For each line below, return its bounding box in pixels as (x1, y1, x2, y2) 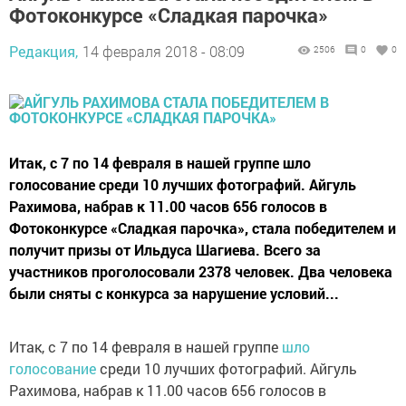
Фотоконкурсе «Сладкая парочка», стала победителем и (9, 218, 396, 238)
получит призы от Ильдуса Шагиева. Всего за (9, 240, 321, 260)
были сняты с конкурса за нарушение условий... (9, 284, 339, 304)
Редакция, (9, 42, 78, 62)
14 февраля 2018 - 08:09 (82, 42, 245, 62)
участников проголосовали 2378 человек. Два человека (9, 262, 392, 282)
